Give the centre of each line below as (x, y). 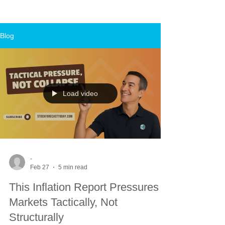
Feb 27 (40, 167)
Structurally (36, 217)
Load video (80, 93)
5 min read (73, 167)
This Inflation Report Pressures (84, 187)
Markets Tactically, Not (63, 202)
